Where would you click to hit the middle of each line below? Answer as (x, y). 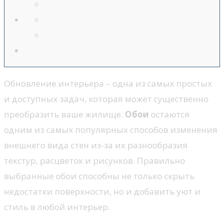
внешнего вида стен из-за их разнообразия (96, 145)
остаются (169, 114)
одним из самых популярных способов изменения (111, 130)
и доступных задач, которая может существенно (106, 99)
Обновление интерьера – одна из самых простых (108, 84)
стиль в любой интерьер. (57, 207)
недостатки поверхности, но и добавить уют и (102, 192)
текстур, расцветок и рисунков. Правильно (95, 161)
